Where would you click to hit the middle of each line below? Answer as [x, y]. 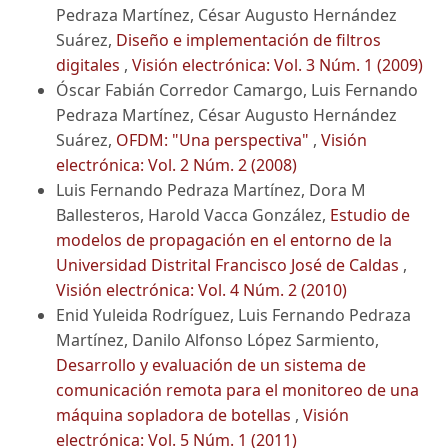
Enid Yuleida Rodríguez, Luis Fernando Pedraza [233, 315]
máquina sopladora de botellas [175, 415]
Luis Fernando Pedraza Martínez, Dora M [211, 190]
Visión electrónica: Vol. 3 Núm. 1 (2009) [277, 65]
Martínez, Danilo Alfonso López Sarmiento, [217, 340]
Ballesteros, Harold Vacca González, [193, 215]
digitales [90, 65]
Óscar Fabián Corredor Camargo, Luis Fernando [237, 90]
